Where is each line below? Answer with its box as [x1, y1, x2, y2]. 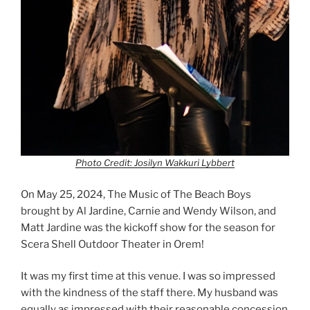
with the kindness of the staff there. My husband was [21, 286, 278, 300]
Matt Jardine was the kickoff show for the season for [21, 221, 275, 234]
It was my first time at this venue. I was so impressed [21, 270, 275, 283]
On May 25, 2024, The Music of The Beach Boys [21, 188, 251, 201]
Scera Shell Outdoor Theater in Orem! [21, 237, 206, 250]
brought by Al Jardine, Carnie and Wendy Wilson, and [21, 204, 276, 217]
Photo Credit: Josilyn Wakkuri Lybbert [75, 157, 235, 169]
